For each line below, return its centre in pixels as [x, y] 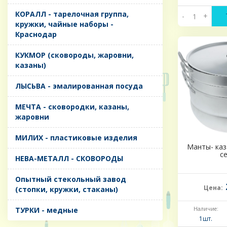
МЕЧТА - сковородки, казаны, [72, 107]
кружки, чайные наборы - [64, 24]
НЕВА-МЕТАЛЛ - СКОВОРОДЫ [69, 159]
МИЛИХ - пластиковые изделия [76, 138]
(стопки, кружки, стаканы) [67, 190]
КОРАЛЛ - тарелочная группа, [72, 14]
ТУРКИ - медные [47, 210]
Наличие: [206, 209]
